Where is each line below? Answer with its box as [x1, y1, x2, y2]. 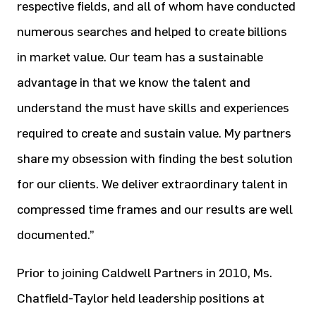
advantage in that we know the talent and [17, 75, 250, 90]
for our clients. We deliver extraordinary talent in [17, 176, 288, 192]
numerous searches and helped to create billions [17, 24, 287, 39]
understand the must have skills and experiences [17, 100, 289, 116]
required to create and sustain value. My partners [17, 126, 291, 141]
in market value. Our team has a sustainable [17, 49, 263, 65]
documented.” [17, 227, 95, 243]
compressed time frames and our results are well [17, 202, 293, 217]
